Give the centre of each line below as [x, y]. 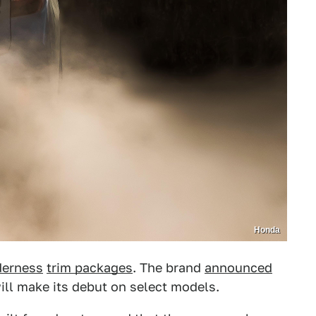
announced [238, 268]
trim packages [90, 268]
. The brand [169, 268]
